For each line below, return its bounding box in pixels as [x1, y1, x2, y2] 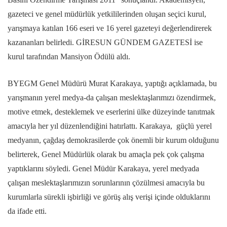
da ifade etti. [8, 207, 47, 216]
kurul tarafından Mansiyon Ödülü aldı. [8, 52, 130, 61]
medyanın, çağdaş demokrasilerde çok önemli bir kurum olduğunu [8, 136, 219, 145]
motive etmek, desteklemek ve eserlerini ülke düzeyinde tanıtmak [8, 107, 215, 117]
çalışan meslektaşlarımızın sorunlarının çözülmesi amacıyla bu [8, 178, 205, 187]
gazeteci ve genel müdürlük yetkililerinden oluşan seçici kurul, [8, 10, 206, 19]
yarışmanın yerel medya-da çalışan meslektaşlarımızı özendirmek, [8, 93, 216, 102]
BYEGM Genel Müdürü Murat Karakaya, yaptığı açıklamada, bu [8, 79, 217, 88]
